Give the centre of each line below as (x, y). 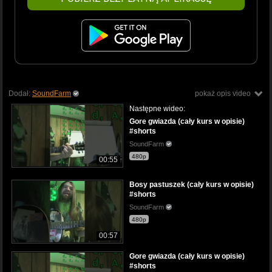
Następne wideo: (157, 108)
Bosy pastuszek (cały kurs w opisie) (192, 184)
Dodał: (20, 93)
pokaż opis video (223, 93)
